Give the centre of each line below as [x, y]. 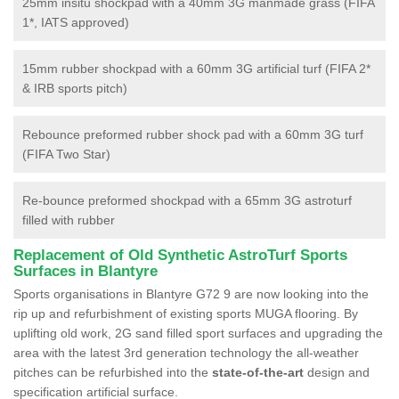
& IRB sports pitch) [75, 88]
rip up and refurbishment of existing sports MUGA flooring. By [186, 313]
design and [337, 372]
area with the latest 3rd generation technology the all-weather [186, 352]
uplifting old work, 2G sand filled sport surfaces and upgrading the [198, 333]
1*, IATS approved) [76, 22]
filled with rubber [69, 220]
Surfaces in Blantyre [85, 271]
